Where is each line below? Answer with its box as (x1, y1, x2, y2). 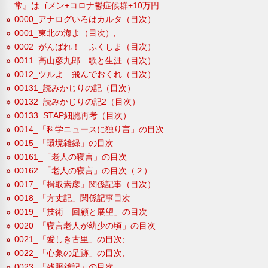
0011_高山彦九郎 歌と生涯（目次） (14, 55, 156, 65)
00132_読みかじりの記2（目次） (14, 96, 140, 106)
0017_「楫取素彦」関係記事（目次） (14, 179, 156, 189)
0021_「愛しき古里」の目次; (14, 234, 124, 244)
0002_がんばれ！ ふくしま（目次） (14, 41, 156, 51)
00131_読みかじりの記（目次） (14, 83, 135, 93)
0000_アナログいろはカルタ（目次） (14, 14, 156, 24)
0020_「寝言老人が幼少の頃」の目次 (14, 220, 156, 230)
